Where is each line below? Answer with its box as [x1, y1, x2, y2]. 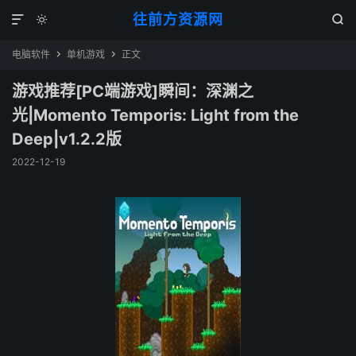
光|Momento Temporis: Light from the [12, 106, 299, 125]
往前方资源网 [132, 11, 223, 28]
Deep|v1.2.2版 [12, 130, 122, 149]
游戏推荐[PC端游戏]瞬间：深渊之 [12, 82, 253, 101]
